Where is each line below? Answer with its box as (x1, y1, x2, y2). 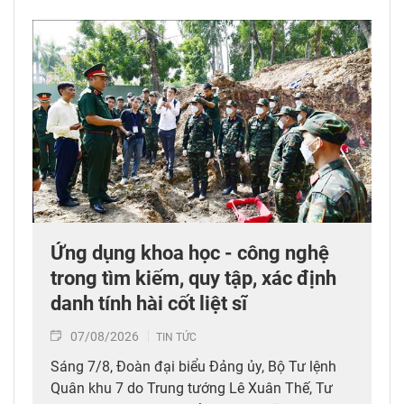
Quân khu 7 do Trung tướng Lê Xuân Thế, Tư (50, 380, 333, 398)
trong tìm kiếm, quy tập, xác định (50, 267, 336, 290)
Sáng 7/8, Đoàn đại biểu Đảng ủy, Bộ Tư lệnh (50, 358, 336, 376)
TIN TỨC (156, 331, 197, 344)
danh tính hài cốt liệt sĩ (50, 292, 247, 316)
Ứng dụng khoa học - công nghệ (50, 242, 329, 265)
